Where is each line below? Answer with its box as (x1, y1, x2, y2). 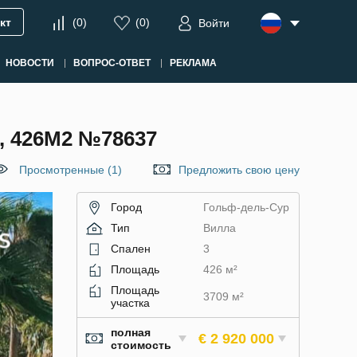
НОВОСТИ (5, 57, 54, 69)
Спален (111, 242, 151, 255)
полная (111, 326, 151, 339)
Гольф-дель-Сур (202, 201, 289, 214)
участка (111, 296, 150, 309)
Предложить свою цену (178, 163, 300, 176)
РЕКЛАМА (169, 57, 217, 69)
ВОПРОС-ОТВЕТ (73, 57, 151, 69)
